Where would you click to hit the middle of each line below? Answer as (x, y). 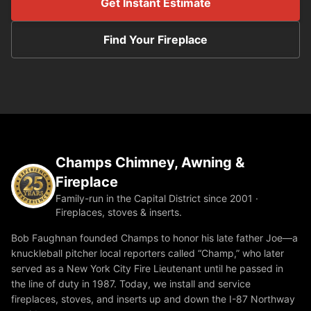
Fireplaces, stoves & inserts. (119, 212)
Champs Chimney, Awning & (150, 162)
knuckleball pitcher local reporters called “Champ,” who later (148, 253)
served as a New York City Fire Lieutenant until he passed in (147, 268)
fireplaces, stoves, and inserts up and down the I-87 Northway (153, 299)
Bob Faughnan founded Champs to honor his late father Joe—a (154, 238)
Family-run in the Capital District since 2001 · (157, 198)
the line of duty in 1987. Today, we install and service (131, 284)
